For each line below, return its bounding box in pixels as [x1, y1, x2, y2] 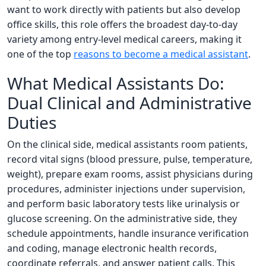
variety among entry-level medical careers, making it [7, 33, 242, 46]
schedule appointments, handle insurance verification [7, 227, 249, 240]
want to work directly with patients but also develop [7, 3, 240, 17]
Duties [7, 111, 56, 134]
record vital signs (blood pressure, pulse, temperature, [7, 153, 252, 166]
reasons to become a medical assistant [74, 47, 248, 61]
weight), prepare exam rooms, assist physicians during [7, 167, 253, 181]
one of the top [7, 47, 74, 61]
